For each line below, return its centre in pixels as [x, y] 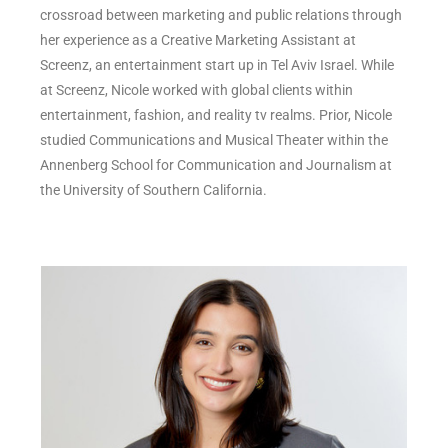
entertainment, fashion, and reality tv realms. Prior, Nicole [216, 115]
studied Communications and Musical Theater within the [214, 140]
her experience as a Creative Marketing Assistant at [198, 40]
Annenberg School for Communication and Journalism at [216, 165]
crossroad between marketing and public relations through [221, 15]
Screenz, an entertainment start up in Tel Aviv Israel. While [217, 65]
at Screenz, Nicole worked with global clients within [196, 90]
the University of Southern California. [153, 190]
